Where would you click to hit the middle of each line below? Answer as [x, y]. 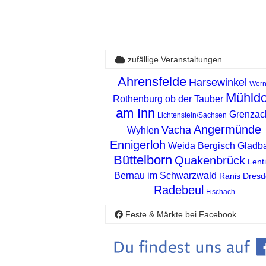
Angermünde [227, 130]
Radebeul [178, 190]
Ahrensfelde [152, 82]
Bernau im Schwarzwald [165, 176]
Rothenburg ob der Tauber [168, 99]
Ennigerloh [138, 145]
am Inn [135, 113]
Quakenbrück [210, 161]
